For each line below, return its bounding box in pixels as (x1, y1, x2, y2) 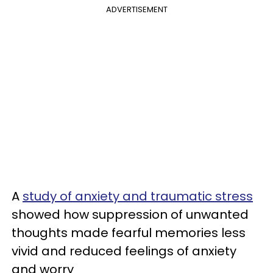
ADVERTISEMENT (105, 4, 168, 15)
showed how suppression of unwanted (12, 206, 249, 223)
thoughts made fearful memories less (12, 224, 246, 241)
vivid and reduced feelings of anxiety (12, 243, 236, 260)
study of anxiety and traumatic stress (23, 188, 253, 205)
